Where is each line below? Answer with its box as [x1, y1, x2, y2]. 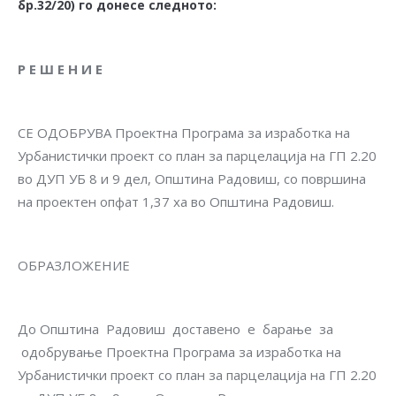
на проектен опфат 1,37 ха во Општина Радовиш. [18, 193, 334, 211]
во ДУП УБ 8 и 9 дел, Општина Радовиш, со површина [18, 170, 366, 188]
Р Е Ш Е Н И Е [18, 60, 103, 79]
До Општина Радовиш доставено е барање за [18, 320, 333, 339]
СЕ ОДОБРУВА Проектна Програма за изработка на [18, 124, 350, 142]
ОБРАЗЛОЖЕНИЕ [18, 256, 130, 275]
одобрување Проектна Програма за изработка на [18, 343, 341, 362]
